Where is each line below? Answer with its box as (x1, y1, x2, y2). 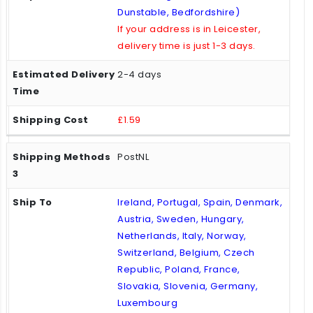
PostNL (117, 150, 149, 163)
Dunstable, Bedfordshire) (117, 5, 240, 19)
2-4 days (117, 67, 161, 81)
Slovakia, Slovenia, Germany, (117, 279, 258, 293)
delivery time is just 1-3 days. (117, 38, 256, 52)
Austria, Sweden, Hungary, (117, 212, 245, 226)
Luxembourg (117, 296, 177, 310)
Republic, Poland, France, (117, 262, 240, 276)
